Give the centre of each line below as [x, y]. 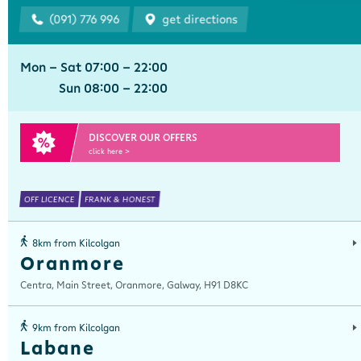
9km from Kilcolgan [76, 328]
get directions [198, 19]
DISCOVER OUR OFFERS [143, 137]
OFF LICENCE [50, 199]
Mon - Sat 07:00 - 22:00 [94, 67]
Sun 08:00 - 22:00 [113, 88]
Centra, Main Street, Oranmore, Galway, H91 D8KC [134, 285]
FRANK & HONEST [120, 199]
